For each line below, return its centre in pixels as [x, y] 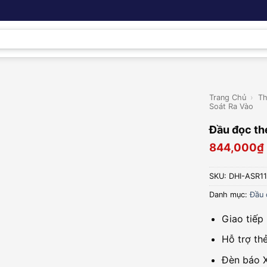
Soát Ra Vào [231, 106]
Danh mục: [229, 194]
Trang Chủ [228, 97]
